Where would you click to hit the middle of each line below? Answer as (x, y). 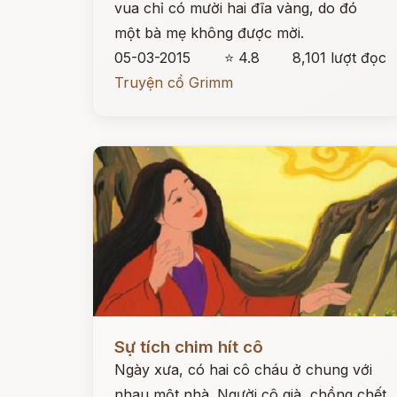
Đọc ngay (125, 333)
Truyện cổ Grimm (174, 82)
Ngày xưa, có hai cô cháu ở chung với (243, 370)
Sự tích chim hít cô (189, 347)
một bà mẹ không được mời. (209, 33)
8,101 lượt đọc (340, 58)
